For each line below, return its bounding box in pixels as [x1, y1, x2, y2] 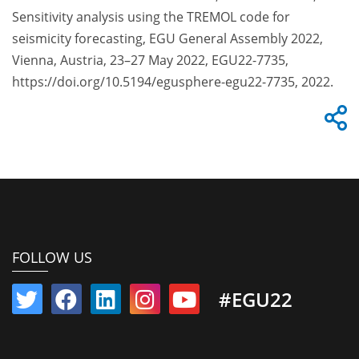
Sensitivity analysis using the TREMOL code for [12, 8, 290, 26]
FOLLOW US [12, 247, 92, 267]
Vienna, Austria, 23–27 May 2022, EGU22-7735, [12, 51, 288, 70]
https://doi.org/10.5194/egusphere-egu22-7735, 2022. [12, 73, 333, 91]
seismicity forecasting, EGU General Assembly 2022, [12, 30, 323, 48]
